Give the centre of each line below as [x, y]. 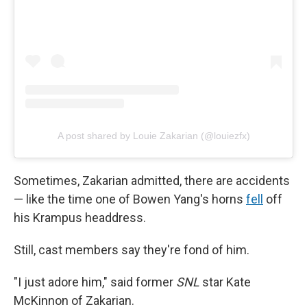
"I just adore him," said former [95, 282]
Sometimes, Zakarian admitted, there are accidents [152, 181]
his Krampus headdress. [80, 218]
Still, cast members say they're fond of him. [132, 250]
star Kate [225, 282]
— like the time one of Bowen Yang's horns [130, 199]
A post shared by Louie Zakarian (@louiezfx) [153, 136]
